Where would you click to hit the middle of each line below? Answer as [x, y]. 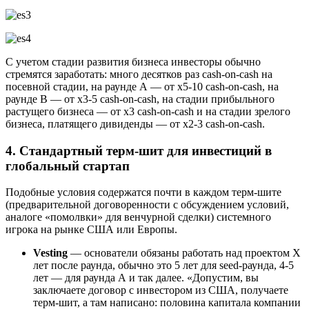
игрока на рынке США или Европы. [91, 230]
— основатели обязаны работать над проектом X [184, 253]
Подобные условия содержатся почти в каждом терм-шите [143, 192]
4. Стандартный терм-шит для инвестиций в [139, 150]
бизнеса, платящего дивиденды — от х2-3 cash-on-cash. [135, 123]
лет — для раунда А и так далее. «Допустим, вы [146, 278]
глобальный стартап [68, 166]
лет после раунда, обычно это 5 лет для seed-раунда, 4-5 [163, 266]
